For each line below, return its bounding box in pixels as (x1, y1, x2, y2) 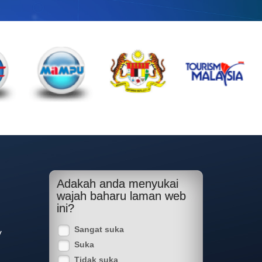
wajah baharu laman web (56, 189, 186, 202)
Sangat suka (74, 225, 124, 234)
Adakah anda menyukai (56, 177, 178, 190)
